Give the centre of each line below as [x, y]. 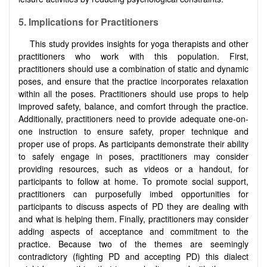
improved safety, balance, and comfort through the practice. [133, 106]
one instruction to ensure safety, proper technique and [133, 131]
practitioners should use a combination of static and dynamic [133, 68]
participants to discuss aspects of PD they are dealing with [133, 206]
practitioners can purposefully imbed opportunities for [133, 193]
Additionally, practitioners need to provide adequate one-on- [133, 118]
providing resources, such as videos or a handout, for [133, 168]
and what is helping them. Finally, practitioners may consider [133, 218]
